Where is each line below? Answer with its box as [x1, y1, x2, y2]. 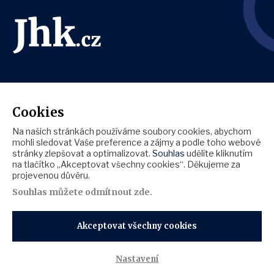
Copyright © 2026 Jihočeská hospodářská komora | [12, 259, 220, 270]
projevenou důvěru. [12, 170, 90, 180]
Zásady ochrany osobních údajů [12, 230, 138, 240]
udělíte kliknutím [185, 148, 253, 158]
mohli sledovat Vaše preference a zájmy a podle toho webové [12, 137, 261, 147]
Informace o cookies [12, 245, 97, 255]
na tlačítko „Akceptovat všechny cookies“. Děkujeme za [12, 159, 240, 169]
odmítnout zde [85, 187, 150, 198]
